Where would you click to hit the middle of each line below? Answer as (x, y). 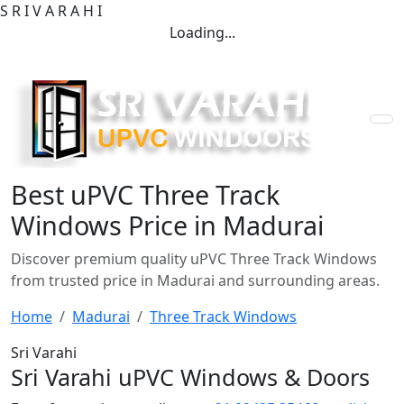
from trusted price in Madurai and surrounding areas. (195, 280)
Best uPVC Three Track (145, 194)
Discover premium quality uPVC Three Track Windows (194, 259)
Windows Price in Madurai (167, 225)
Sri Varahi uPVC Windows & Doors (190, 377)
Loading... (202, 32)
